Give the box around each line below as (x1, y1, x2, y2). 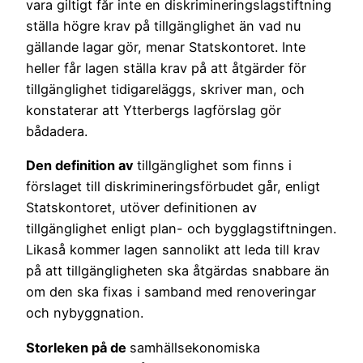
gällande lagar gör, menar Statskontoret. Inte (26, 39, 305, 56)
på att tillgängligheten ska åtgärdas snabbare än (26, 263, 330, 280)
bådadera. (26, 123, 88, 140)
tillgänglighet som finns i (137, 157, 292, 174)
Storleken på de (26, 339, 130, 356)
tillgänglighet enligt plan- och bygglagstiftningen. (26, 220, 336, 237)
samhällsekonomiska (130, 339, 260, 356)
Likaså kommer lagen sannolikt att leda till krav (26, 241, 320, 258)
